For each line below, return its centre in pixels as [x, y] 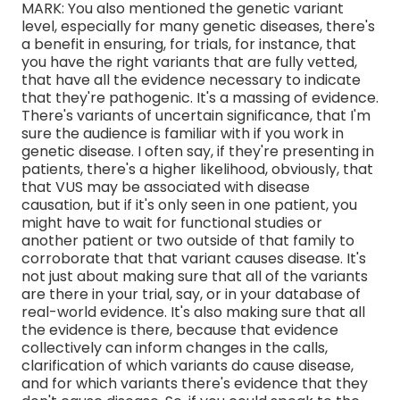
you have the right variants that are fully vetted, [189, 62]
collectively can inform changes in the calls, [175, 347]
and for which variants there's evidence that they [195, 383]
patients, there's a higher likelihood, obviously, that [197, 169]
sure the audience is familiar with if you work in [183, 133]
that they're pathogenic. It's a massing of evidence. [200, 97]
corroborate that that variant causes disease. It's [194, 258]
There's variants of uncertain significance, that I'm [196, 115]
